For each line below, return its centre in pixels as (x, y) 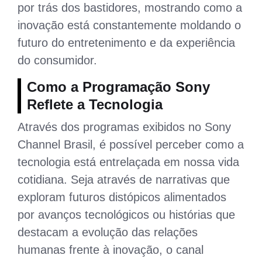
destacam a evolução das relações (108, 232)
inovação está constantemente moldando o (129, 25)
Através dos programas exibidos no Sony (124, 127)
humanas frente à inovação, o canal (111, 249)
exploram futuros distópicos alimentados (122, 197)
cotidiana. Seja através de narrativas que (124, 179)
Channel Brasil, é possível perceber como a (131, 144)
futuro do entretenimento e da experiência (126, 42)
